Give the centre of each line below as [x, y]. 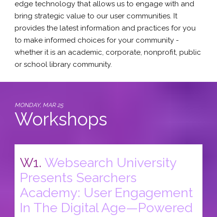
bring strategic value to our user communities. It [96, 16]
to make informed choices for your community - [97, 40]
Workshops [61, 119]
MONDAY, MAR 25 [39, 105]
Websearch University [110, 163]
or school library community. [63, 64]
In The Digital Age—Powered [106, 208]
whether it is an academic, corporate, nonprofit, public [108, 52]
